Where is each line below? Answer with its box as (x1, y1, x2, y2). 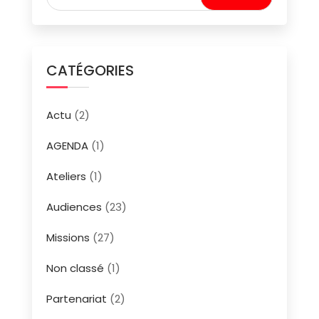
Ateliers (46, 168, 86, 184)
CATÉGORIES (46, 60, 134, 80)
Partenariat (46, 291, 107, 306)
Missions (46, 229, 90, 245)
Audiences (46, 199, 102, 214)
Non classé (46, 260, 104, 276)
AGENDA (46, 137, 88, 153)
